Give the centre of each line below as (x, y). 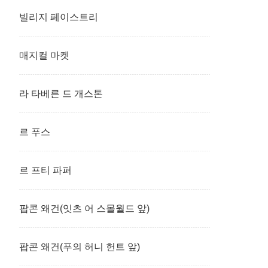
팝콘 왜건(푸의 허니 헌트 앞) (80, 247)
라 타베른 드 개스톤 (61, 94)
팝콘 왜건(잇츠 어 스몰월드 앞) (84, 208)
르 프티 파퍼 (45, 170)
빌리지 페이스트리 (59, 17)
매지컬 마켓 (44, 55)
